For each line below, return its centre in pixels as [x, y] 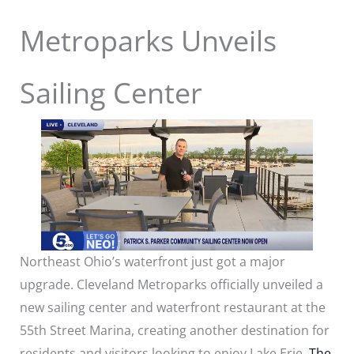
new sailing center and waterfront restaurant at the [172, 307]
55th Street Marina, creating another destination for [174, 330]
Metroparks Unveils [148, 40]
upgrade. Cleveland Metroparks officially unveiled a [171, 284]
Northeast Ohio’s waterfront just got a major [152, 261]
